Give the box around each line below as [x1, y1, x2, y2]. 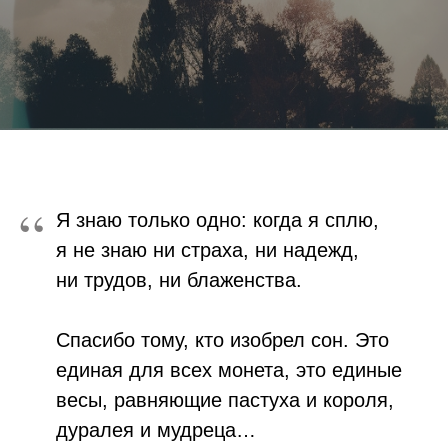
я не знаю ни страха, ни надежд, [56, 238, 359, 261]
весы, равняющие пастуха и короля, [56, 388, 394, 411]
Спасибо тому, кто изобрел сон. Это [56, 328, 389, 351]
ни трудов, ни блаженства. [56, 268, 302, 291]
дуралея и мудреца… [56, 418, 256, 441]
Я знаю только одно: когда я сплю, [56, 208, 379, 231]
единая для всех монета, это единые [56, 358, 402, 381]
